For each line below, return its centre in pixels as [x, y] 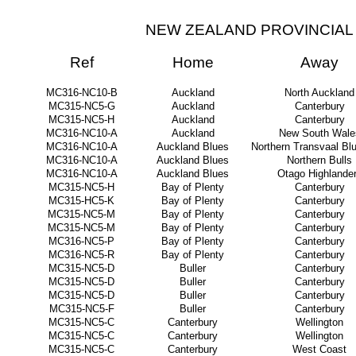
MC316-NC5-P [81, 241]
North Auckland [319, 93]
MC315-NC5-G [81, 106]
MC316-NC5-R [81, 255]
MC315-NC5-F [81, 309]
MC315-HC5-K [81, 201]
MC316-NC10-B [81, 93]
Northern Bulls [319, 160]
